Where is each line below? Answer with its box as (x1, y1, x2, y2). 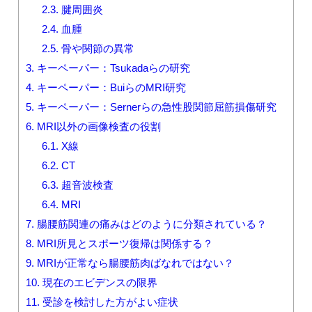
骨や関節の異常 (58, 42, 134, 54)
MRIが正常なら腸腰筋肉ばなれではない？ (34, 257, 234, 268)
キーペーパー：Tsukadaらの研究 (34, 62, 190, 73)
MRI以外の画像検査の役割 (34, 120, 161, 132)
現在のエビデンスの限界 (40, 276, 157, 288)
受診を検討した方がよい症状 (40, 296, 178, 307)
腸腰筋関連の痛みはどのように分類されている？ (34, 218, 267, 229)
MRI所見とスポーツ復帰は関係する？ (34, 237, 213, 249)
